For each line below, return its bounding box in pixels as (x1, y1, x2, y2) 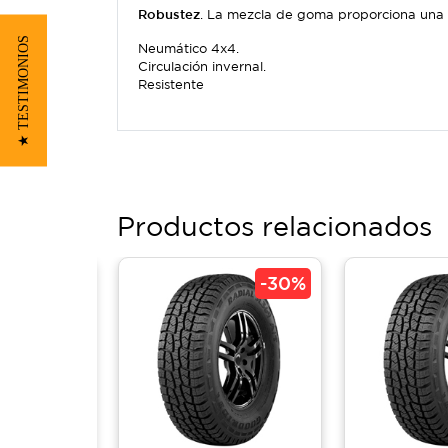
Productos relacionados (117, 211, 432, 241)
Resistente (138, 77, 204, 92)
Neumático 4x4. (138, 41, 239, 56)
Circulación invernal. (138, 59, 266, 74)
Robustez (138, 7, 200, 22)
